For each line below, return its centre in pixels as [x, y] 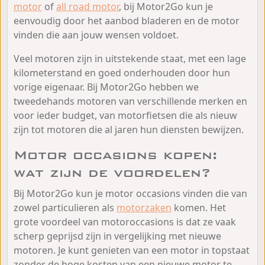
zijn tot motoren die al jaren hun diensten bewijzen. [129, 129]
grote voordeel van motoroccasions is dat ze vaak [125, 222]
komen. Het [199, 207]
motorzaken [144, 207]
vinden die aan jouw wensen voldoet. [96, 35]
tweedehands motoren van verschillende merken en [130, 101]
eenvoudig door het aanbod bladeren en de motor [127, 20]
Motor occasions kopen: [115, 155]
